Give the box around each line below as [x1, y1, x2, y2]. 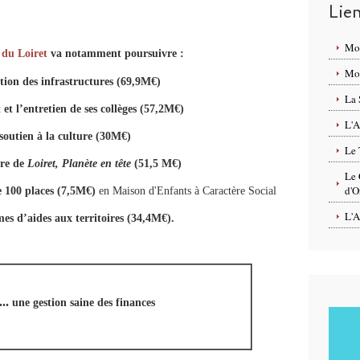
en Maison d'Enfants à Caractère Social [98, 185, 276, 197]
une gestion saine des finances [11, 297, 155, 309]
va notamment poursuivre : [50, 47, 184, 59]
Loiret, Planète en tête [27, 157, 131, 170]
